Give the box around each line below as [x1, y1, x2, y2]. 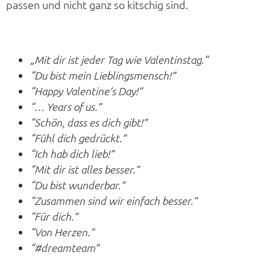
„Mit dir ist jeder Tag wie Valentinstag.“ [30, 52, 208, 66]
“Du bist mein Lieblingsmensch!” [30, 68, 175, 82]
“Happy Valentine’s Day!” [30, 84, 142, 98]
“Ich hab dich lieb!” [30, 146, 114, 160]
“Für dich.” [30, 209, 78, 223]
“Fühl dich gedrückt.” [30, 131, 126, 145]
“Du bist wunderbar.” [30, 178, 125, 192]
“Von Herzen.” [30, 225, 94, 239]
